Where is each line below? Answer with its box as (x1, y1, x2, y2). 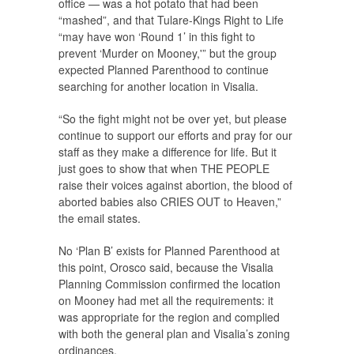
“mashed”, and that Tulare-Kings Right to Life (58, 11, 284, 28)
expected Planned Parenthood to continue (58, 61, 269, 77)
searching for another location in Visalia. (58, 77, 258, 94)
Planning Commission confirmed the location (58, 275, 281, 292)
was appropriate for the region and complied (58, 308, 280, 325)
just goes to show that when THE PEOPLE (58, 160, 269, 176)
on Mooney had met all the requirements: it (58, 292, 273, 308)
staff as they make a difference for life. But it (58, 143, 277, 160)
